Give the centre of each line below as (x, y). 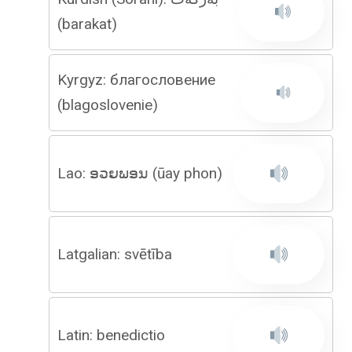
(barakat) (87, 24)
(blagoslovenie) (108, 105)
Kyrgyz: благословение (136, 80)
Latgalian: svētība (115, 254)
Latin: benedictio (111, 335)
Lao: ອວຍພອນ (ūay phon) (140, 173)
